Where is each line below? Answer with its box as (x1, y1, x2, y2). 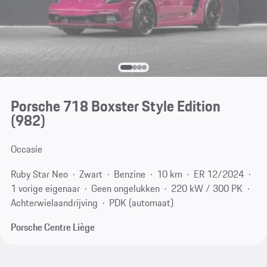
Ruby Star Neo (10, 166, 68, 181)
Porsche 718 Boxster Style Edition (10, 95, 221, 118)
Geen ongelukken (91, 181, 160, 195)
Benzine (113, 166, 145, 181)
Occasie (10, 142, 42, 157)
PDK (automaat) (108, 195, 173, 210)
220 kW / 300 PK (170, 181, 243, 195)
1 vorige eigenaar (10, 181, 80, 195)
